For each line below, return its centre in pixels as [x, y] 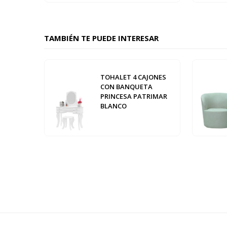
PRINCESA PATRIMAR [134, 97]
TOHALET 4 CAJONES [133, 77]
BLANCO [113, 106]
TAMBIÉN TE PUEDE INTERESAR [101, 38]
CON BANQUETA [126, 87]
